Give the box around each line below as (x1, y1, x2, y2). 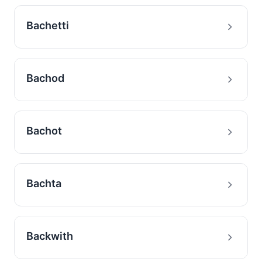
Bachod (26, 72, 64, 84)
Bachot (26, 125, 62, 137)
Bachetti (26, 19, 69, 32)
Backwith (26, 230, 73, 242)
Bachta (26, 177, 61, 189)
